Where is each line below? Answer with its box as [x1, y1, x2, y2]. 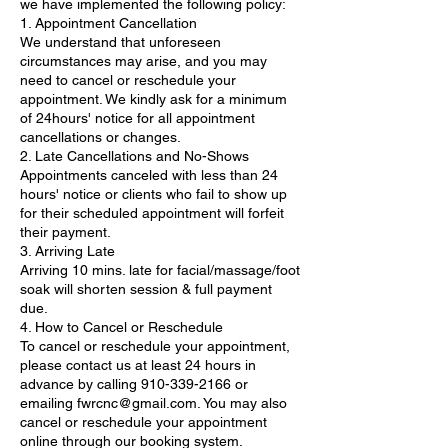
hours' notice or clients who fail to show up [20, 185, 287, 202]
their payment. [20, 223, 111, 240]
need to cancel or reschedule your [20, 71, 236, 88]
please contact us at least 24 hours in [20, 356, 256, 373]
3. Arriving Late [20, 242, 115, 259]
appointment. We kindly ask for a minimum [20, 90, 287, 107]
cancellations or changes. [20, 128, 181, 145]
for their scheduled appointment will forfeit [20, 204, 284, 221]
